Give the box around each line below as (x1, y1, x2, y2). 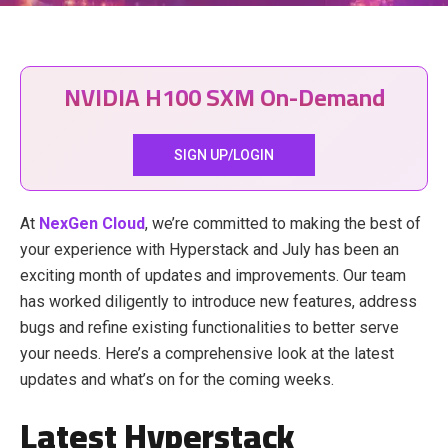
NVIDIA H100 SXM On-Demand (63, 75, 385, 120)
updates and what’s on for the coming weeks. (20, 370, 334, 389)
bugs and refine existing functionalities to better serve (20, 318, 399, 337)
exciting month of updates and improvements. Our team (20, 266, 406, 285)
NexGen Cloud (39, 214, 145, 233)
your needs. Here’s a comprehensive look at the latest (20, 344, 394, 363)
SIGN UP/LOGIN (174, 147, 274, 163)
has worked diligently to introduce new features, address (20, 292, 417, 311)
